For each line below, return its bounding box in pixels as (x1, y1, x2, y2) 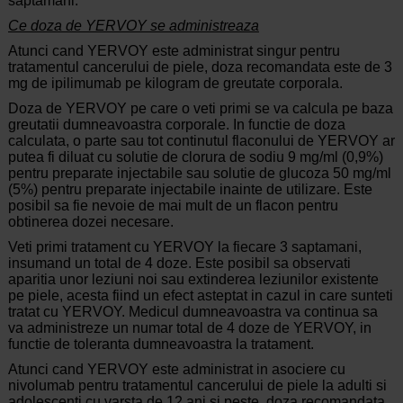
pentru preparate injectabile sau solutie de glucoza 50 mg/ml (7, 166, 391, 182)
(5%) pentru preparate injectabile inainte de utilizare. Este (7, 182, 372, 198)
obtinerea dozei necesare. (7, 214, 174, 230)
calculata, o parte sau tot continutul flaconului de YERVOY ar (7, 133, 395, 149)
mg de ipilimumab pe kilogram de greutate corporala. (7, 76, 343, 92)
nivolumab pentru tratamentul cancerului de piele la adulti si (7, 378, 387, 394)
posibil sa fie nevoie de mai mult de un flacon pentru (7, 198, 338, 214)
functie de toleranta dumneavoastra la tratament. (7, 336, 314, 353)
